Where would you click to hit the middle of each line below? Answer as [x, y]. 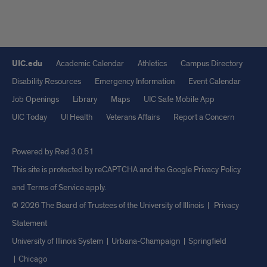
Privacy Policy [217, 170]
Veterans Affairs [133, 117]
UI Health [77, 117]
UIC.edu [27, 64]
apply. [95, 188]
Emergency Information [135, 82]
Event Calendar [215, 82]
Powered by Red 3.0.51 [53, 152]
